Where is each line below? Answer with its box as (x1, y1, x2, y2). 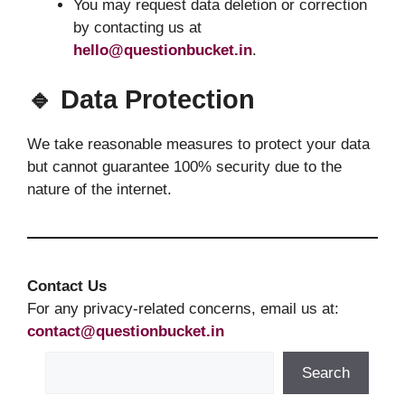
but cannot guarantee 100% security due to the (27, 158, 342, 176)
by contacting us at (73, 18, 202, 36)
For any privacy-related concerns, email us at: (27, 300, 339, 318)
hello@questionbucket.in (73, 41, 252, 59)
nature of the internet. (27, 181, 172, 199)
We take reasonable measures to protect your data (27, 136, 370, 154)
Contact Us (27, 278, 107, 296)
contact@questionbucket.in (27, 323, 224, 341)
